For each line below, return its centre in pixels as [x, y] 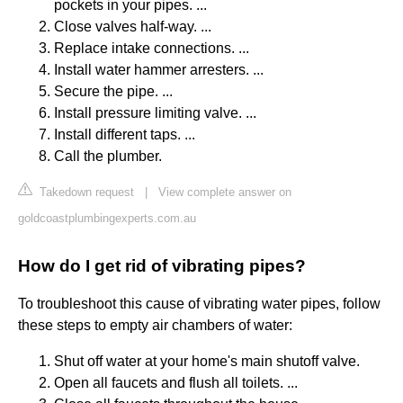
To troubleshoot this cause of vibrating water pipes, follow [199, 304]
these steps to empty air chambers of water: [155, 326]
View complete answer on [225, 193]
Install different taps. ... [125, 135]
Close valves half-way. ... [133, 27]
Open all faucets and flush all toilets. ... [176, 383]
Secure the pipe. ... [113, 92]
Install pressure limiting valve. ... [155, 113]
